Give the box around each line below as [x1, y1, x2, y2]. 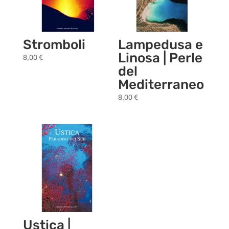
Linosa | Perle [118, 50, 203, 66]
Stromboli [22, 36, 85, 53]
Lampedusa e [118, 36, 203, 53]
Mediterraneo [118, 76, 204, 93]
